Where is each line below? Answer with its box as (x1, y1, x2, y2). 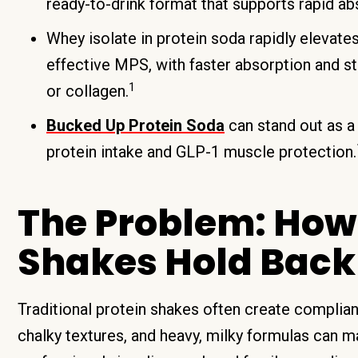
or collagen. (46, 82, 129, 101)
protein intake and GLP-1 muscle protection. (46, 142, 356, 161)
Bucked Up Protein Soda (46, 116, 225, 135)
